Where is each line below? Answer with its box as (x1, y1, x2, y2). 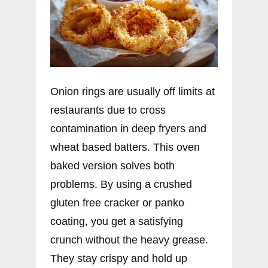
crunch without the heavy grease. (50, 233, 208, 246)
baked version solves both (50, 159, 175, 172)
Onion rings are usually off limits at (50, 85, 215, 98)
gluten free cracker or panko (50, 196, 184, 209)
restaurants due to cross (50, 103, 166, 116)
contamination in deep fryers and (50, 122, 206, 135)
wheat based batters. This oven (50, 141, 200, 153)
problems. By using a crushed (50, 178, 192, 190)
